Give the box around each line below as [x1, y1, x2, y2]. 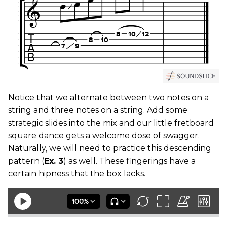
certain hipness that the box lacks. [8, 168, 145, 178]
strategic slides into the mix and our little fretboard [8, 118, 214, 128]
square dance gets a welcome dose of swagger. [8, 130, 200, 140]
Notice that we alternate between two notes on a [8, 92, 209, 102]
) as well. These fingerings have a [63, 156, 196, 166]
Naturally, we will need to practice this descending [8, 143, 211, 153]
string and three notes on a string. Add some [8, 105, 187, 115]
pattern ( [8, 156, 44, 166]
